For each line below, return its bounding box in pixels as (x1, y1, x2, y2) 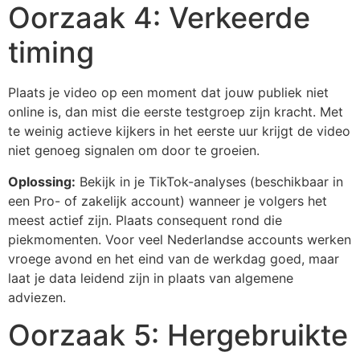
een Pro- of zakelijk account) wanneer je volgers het (8, 192, 327, 209)
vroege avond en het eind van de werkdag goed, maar (8, 250, 339, 267)
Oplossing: (8, 173, 76, 190)
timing (8, 35, 94, 71)
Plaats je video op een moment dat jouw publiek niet (8, 84, 329, 101)
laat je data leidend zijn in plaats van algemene (8, 269, 293, 286)
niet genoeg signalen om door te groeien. (8, 142, 260, 159)
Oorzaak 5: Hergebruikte (8, 317, 348, 353)
